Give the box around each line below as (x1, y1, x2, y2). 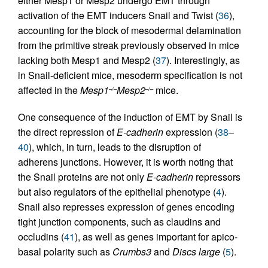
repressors (193, 170, 240, 184)
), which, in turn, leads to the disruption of (29, 140, 201, 154)
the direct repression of (18, 125, 117, 139)
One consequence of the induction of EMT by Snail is (18, 110, 242, 124)
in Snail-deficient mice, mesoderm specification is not (18, 68, 242, 83)
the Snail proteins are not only (18, 170, 147, 184)
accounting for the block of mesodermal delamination (18, 23, 241, 38)
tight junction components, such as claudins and (18, 215, 221, 229)
